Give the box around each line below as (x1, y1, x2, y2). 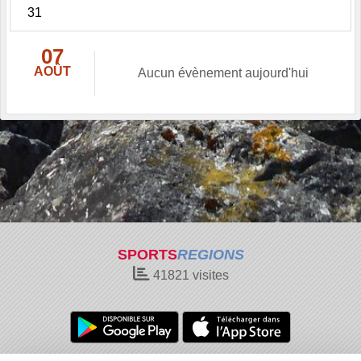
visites (189, 268, 229, 282)
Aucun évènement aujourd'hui (138, 65, 309, 80)
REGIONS (176, 247, 244, 263)
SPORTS (117, 247, 177, 263)
